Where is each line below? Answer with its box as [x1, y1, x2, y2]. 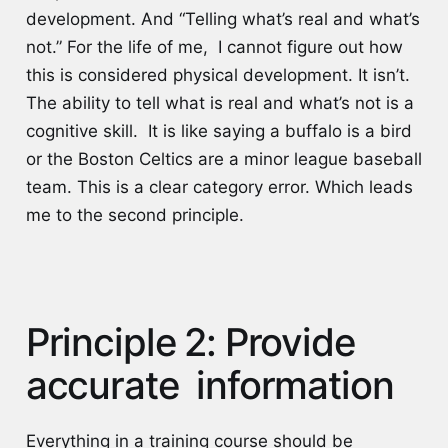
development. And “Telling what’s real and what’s [25, 9, 420, 30]
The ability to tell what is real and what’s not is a [25, 93, 414, 114]
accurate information [25, 362, 403, 409]
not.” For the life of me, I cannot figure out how [25, 37, 403, 58]
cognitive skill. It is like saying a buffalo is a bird [25, 121, 412, 142]
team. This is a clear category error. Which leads [25, 177, 413, 198]
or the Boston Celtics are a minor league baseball [25, 149, 422, 170]
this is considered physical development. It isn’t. [25, 65, 410, 86]
